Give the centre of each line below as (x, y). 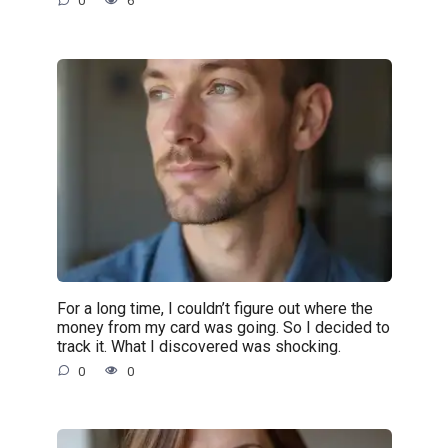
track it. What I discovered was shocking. (198, 346)
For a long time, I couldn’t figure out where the (214, 308)
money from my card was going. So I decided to (223, 327)
